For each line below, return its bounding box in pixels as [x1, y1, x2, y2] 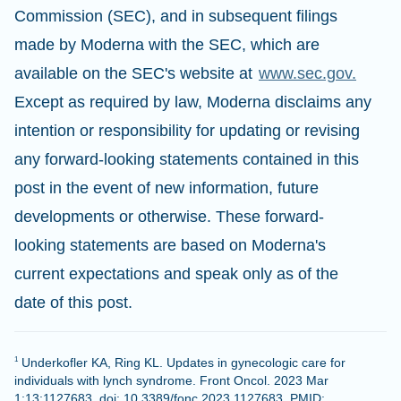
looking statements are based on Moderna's [14, 236, 326, 254]
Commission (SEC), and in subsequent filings [14, 7, 337, 25]
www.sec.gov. [259, 64, 356, 82]
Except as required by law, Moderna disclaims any [14, 93, 371, 111]
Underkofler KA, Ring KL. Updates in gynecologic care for [18, 355, 346, 370]
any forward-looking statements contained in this [14, 150, 359, 168]
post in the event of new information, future [14, 179, 319, 197]
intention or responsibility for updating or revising [14, 122, 360, 140]
